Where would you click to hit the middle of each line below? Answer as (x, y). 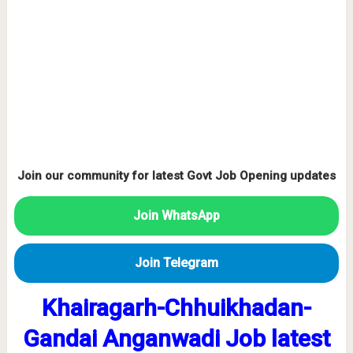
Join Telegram (176, 263)
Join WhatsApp (176, 216)
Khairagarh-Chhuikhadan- (176, 308)
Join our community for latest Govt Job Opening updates (176, 176)
